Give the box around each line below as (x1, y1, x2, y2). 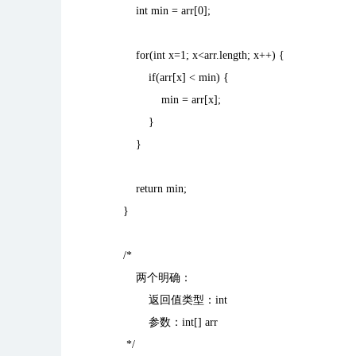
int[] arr (182, 316, 218, 328)
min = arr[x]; (110, 94, 221, 106)
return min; (110, 183, 187, 195)
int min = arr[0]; (110, 5, 211, 17)
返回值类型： (149, 294, 215, 306)
